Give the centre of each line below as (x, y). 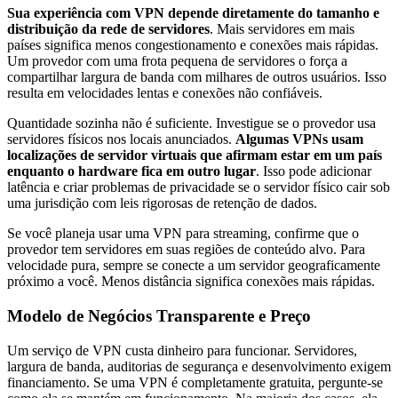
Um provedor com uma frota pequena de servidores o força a (177, 61)
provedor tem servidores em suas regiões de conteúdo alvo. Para (186, 250)
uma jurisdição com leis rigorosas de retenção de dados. (162, 203)
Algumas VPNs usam (299, 139)
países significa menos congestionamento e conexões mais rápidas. (193, 45)
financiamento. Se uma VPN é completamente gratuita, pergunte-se (195, 382)
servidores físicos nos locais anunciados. (121, 139)
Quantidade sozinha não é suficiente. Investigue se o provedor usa (191, 123)
